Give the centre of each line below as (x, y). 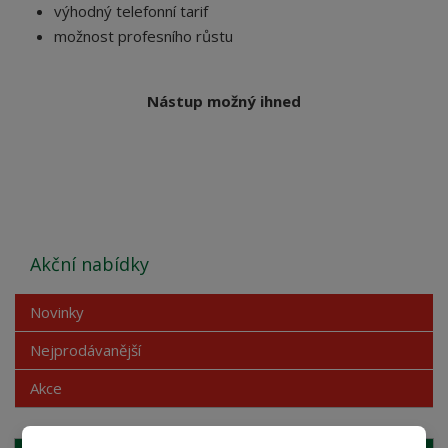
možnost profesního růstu (144, 36)
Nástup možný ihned (224, 101)
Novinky (57, 312)
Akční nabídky (90, 264)
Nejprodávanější (86, 350)
